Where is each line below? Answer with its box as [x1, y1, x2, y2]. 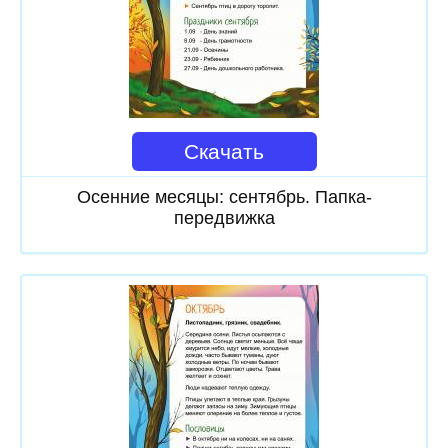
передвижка [173, 207, 275, 228]
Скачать [184, 139, 264, 163]
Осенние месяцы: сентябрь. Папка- [76, 186, 372, 207]
